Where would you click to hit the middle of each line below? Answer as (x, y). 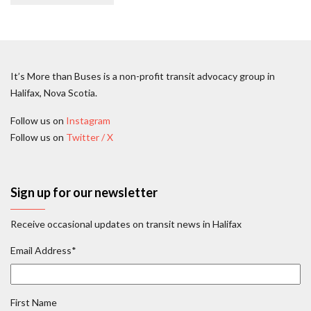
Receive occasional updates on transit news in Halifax (126, 224)
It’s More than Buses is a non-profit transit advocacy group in (143, 76)
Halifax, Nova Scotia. (54, 93)
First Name (34, 302)
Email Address (41, 250)
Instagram (88, 120)
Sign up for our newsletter (84, 192)
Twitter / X (90, 137)
